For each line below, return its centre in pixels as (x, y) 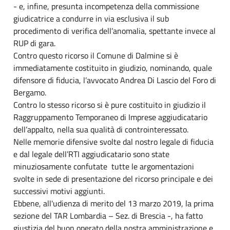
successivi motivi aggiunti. (59, 191)
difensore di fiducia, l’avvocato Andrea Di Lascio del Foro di (115, 80)
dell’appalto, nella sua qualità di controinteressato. (101, 129)
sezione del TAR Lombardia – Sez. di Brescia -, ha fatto (108, 215)
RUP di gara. (34, 43)
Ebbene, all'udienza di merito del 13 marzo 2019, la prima (113, 203)
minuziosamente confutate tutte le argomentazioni (104, 166)
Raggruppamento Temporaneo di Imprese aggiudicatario (110, 117)
